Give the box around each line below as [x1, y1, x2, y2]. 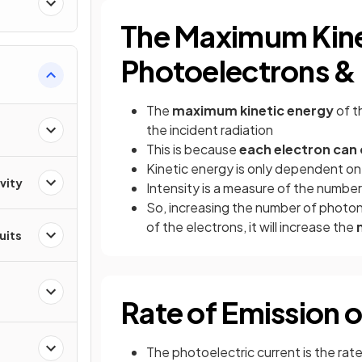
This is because [146, 141, 239, 158]
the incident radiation [146, 121, 273, 138]
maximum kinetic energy [172, 102, 334, 119]
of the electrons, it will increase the [146, 218, 356, 235]
